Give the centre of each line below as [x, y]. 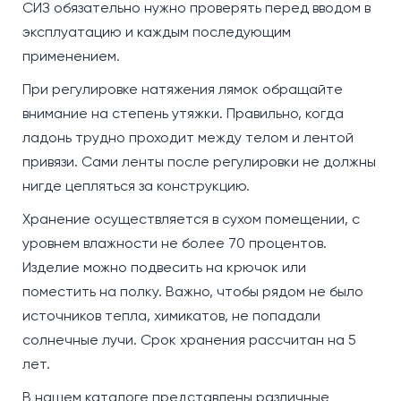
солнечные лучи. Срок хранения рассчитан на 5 [189, 339]
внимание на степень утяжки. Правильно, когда [183, 113]
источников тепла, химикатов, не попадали [171, 315]
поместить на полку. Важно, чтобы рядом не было [193, 291]
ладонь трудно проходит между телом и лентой [188, 137]
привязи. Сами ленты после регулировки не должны [199, 161]
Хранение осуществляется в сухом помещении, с [191, 218]
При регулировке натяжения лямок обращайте [183, 89]
